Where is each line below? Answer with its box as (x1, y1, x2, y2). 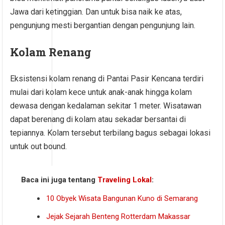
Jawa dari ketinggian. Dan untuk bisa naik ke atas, (10, 7, 182, 17)
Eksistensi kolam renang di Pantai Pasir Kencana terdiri (10, 74, 204, 84)
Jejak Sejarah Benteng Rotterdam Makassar (46, 212, 191, 221)
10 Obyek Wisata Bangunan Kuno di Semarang (46, 194, 198, 203)
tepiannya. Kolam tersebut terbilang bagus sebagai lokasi (10, 128, 211, 138)
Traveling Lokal (97, 175, 152, 185)
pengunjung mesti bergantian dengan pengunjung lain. (10, 21, 196, 31)
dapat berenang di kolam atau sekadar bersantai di (10, 115, 186, 125)
